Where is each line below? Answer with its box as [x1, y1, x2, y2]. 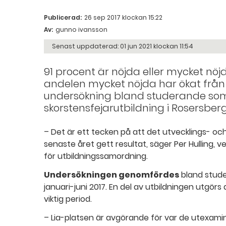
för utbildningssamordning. [44, 150, 148, 162]
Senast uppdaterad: [52, 42, 119, 51]
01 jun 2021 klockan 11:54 [119, 42, 193, 51]
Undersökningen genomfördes [44, 169, 179, 181]
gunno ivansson [54, 25, 107, 34]
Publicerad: [44, 13, 82, 22]
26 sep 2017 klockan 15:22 [83, 13, 162, 22]
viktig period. [44, 193, 92, 205]
